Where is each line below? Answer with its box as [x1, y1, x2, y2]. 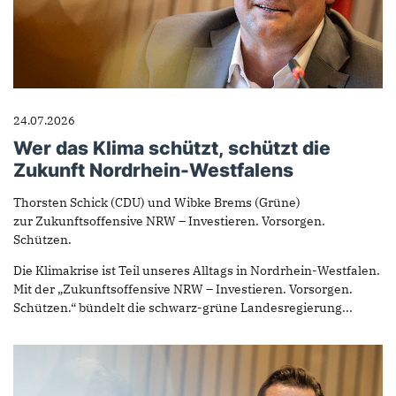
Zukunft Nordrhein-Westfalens [13, 158, 293, 181]
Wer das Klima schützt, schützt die [13, 136, 331, 159]
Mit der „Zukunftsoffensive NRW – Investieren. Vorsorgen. [13, 280, 353, 297]
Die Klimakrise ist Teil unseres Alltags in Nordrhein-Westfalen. [13, 262, 380, 278]
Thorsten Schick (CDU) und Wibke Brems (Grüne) [13, 194, 301, 210]
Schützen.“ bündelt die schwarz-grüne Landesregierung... [13, 299, 353, 316]
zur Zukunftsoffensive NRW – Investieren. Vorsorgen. [13, 212, 325, 229]
